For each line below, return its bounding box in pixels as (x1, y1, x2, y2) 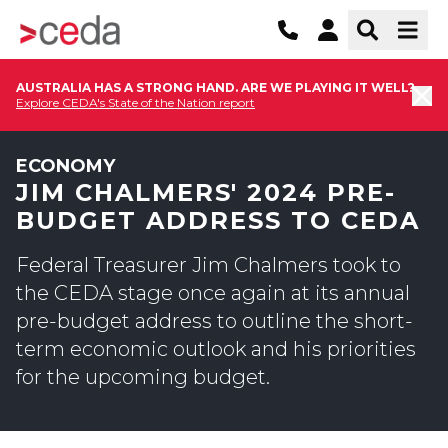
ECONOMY (16, 155, 115, 177)
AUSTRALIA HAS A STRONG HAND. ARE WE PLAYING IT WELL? (16, 80, 415, 95)
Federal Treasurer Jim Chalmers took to (16, 253, 401, 277)
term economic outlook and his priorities (16, 337, 416, 361)
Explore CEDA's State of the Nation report (16, 95, 255, 110)
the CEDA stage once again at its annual (16, 281, 410, 305)
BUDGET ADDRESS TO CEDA (16, 206, 420, 235)
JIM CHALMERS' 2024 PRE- (16, 178, 396, 207)
